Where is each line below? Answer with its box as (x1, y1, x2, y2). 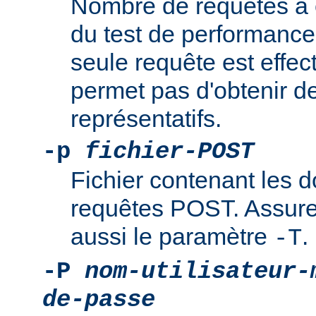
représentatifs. (71, 105, 221, 133)
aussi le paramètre (71, 223, 274, 250)
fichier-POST (85, 138, 254, 166)
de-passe (42, 286, 155, 314)
